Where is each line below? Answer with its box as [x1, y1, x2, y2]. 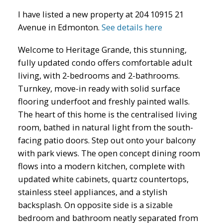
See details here [101, 21, 162, 33]
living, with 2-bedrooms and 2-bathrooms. [17, 70, 180, 82]
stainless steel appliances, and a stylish [17, 186, 167, 198]
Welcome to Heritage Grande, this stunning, [17, 44, 187, 56]
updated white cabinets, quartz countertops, [17, 173, 189, 185]
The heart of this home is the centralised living [17, 109, 197, 120]
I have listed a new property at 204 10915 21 [17, 8, 184, 20]
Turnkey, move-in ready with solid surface [17, 83, 180, 95]
